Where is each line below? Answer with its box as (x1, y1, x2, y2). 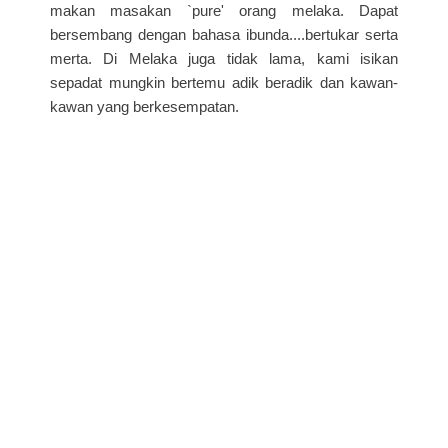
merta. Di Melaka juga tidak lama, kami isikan (50, 49, 398, 67)
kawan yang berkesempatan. (50, 97, 243, 115)
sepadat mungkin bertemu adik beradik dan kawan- (50, 73, 398, 91)
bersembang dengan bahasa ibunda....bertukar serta (50, 25, 398, 43)
